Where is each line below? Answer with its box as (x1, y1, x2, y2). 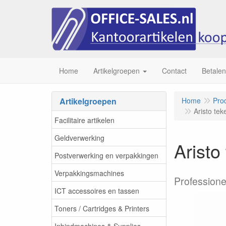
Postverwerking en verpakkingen (54, 150, 158, 160)
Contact (162, 66, 187, 76)
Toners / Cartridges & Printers (54, 203, 149, 213)
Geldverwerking (54, 132, 104, 143)
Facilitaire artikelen (54, 115, 115, 125)
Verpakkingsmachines (54, 167, 124, 178)
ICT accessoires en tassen (54, 185, 139, 196)
